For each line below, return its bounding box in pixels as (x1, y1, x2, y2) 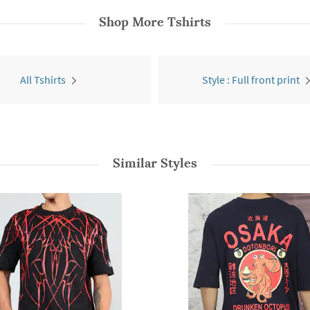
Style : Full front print (202, 73, 300, 86)
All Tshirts (19, 73, 66, 86)
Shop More (99, 14, 167, 30)
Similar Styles (113, 155, 197, 171)
